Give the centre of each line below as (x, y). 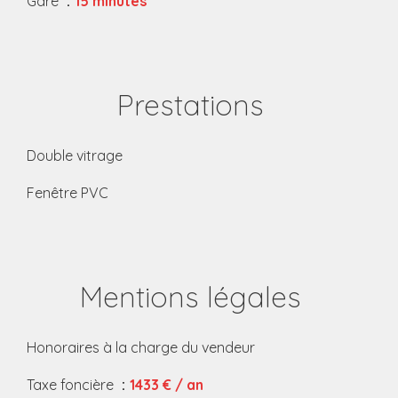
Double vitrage (75, 155)
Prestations (190, 105)
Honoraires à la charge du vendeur (141, 347)
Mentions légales (190, 297)
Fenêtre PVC (68, 193)
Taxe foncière (72, 385)
